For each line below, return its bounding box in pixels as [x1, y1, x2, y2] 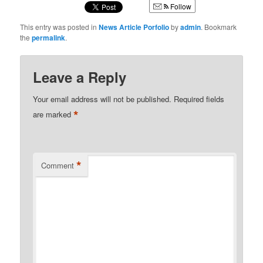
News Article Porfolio [99, 22, 170, 33]
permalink [32, 32, 66, 43]
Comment [41, 160, 75, 171]
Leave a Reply [33, 67, 127, 87]
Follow [168, 1, 192, 12]
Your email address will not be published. [33, 93, 172, 105]
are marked [33, 109, 74, 120]
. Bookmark [201, 22, 237, 32]
